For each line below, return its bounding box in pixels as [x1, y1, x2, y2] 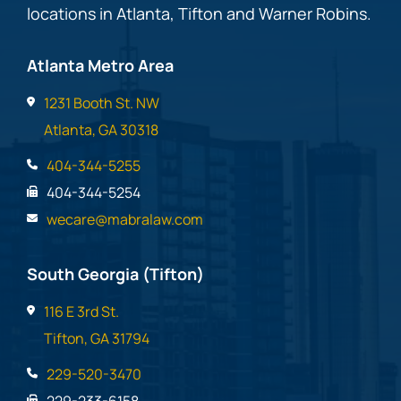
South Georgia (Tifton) [27, 263, 204, 285]
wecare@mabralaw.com [47, 209, 203, 229]
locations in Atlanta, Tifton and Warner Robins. [27, 3, 371, 24]
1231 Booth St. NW [44, 93, 159, 113]
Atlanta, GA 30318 [44, 120, 158, 140]
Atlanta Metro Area [27, 55, 174, 76]
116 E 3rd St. [44, 302, 119, 321]
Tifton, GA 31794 [44, 328, 149, 348]
